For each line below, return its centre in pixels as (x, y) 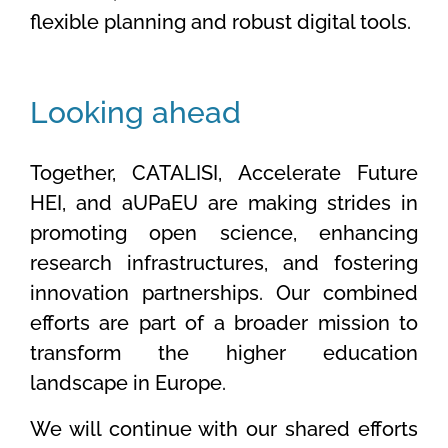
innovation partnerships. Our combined (224, 293)
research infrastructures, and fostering (224, 263)
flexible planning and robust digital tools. (220, 22)
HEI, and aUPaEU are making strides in (224, 203)
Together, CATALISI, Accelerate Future (224, 173)
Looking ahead (135, 113)
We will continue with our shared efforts (224, 429)
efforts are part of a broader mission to (224, 323)
